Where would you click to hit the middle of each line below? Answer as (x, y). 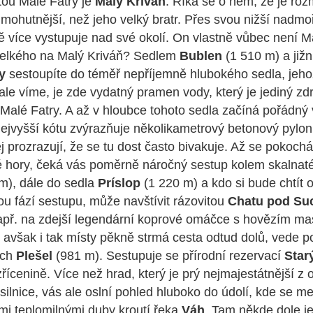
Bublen (199, 56)
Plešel (34, 256)
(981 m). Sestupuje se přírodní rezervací (168, 256)
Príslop (119, 183)
